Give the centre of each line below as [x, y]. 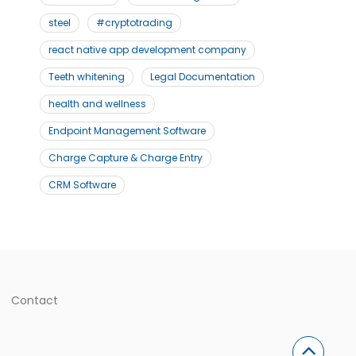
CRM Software [82, 185]
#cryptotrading [134, 23]
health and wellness [97, 104]
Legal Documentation [202, 77]
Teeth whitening [86, 77]
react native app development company [147, 50]
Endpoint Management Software [127, 131]
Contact [34, 301]
